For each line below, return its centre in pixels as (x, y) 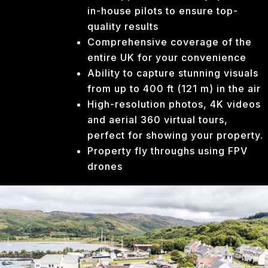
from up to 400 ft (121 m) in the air (174, 88)
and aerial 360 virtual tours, (158, 119)
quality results (123, 26)
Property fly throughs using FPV (167, 150)
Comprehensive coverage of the (170, 42)
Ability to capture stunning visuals (173, 73)
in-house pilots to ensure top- (163, 10)
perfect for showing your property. (175, 135)
